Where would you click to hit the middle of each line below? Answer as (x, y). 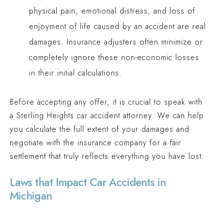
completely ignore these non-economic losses (114, 57)
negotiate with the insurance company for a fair (95, 143)
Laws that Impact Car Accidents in (88, 182)
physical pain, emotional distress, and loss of (112, 11)
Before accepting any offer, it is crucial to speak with (106, 102)
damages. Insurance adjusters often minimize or (116, 42)
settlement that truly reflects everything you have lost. (107, 156)
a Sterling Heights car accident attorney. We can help (107, 116)
